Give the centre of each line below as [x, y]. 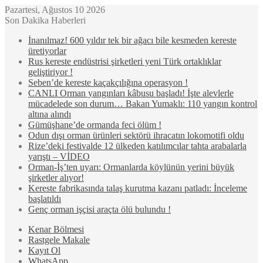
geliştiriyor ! [50, 72]
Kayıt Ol [44, 250]
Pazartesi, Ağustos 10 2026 [55, 10]
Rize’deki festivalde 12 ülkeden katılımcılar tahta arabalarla [137, 146]
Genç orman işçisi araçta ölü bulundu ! [100, 209]
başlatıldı [45, 199]
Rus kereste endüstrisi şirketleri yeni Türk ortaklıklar [125, 61]
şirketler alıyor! [56, 178]
